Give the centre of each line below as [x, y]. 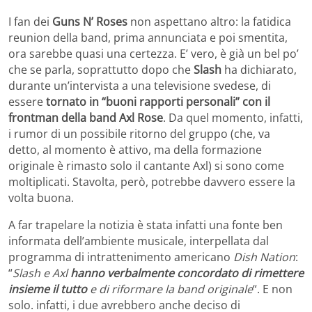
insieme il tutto [48, 289]
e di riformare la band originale [170, 289]
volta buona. [41, 197]
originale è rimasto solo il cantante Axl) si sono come [146, 165]
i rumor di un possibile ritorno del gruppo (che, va [139, 133]
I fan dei [30, 21]
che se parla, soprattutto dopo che [101, 69]
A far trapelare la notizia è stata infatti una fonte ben [146, 225]
